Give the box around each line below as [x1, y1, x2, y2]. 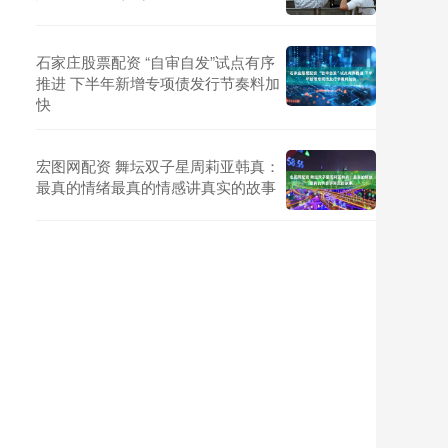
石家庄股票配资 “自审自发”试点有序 [36, 51, 275, 72]
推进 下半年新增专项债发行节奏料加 [36, 72, 280, 93]
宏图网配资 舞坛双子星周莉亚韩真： [36, 155, 280, 176]
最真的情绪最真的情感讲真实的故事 [36, 176, 276, 197]
